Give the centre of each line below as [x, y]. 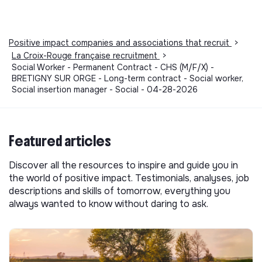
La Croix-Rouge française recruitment [86, 56]
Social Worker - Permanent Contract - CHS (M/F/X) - [113, 68]
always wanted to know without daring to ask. [108, 204]
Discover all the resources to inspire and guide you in [123, 166]
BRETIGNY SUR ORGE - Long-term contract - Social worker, [127, 79]
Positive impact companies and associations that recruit [120, 43]
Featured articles [60, 141]
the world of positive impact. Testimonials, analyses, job [129, 178]
